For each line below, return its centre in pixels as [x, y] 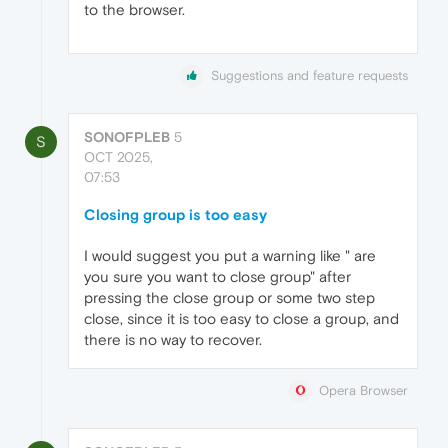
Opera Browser [363, 391]
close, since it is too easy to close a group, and [241, 319]
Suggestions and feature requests [309, 75]
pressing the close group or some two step [229, 298]
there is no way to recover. [173, 340]
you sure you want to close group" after [217, 277]
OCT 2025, [118, 157]
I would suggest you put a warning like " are [230, 256]
